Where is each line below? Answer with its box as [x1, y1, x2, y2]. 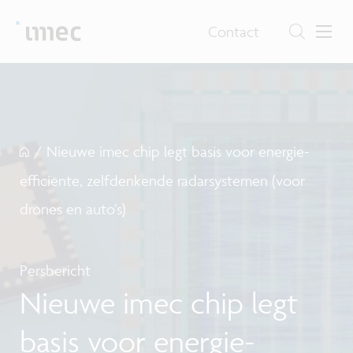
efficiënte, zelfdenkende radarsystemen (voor [20, 170, 305, 190]
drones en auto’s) [20, 199, 126, 219]
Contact [208, 21, 260, 41]
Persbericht [20, 260, 91, 280]
